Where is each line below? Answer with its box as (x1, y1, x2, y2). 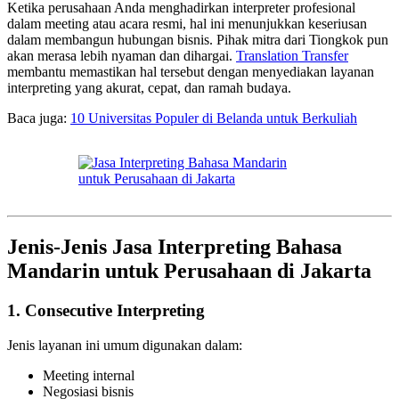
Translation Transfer (236, 48, 348, 64)
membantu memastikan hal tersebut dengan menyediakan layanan (7, 64, 374, 80)
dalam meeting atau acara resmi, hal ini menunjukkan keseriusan (7, 16, 367, 32)
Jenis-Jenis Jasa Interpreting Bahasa (7, 235, 342, 258)
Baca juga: (7, 110, 70, 126)
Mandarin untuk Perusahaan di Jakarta (7, 259, 371, 282)
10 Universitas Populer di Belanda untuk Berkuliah (70, 110, 357, 126)
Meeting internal (43, 367, 134, 383)
